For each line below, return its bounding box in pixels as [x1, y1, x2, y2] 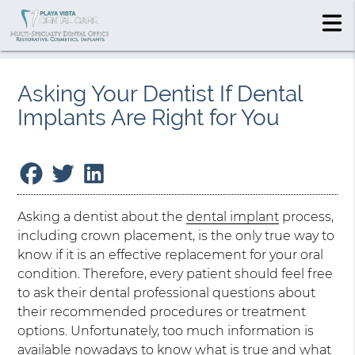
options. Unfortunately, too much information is [17, 323, 315, 339]
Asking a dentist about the [17, 209, 187, 225]
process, [279, 209, 334, 225]
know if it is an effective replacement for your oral [17, 247, 324, 263]
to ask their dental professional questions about [17, 285, 316, 301]
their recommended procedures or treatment [17, 304, 307, 320]
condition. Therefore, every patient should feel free [17, 266, 334, 282]
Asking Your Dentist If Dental [17, 81, 303, 107]
